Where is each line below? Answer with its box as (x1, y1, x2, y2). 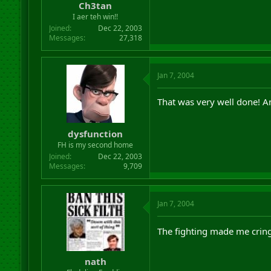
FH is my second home (57, 139, 134, 150)
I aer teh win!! (73, 11, 119, 22)
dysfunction (68, 127, 123, 140)
